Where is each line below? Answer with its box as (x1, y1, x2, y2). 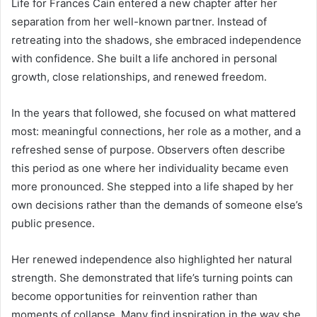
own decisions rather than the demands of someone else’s (11, 197, 303, 212)
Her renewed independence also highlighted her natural (11, 252, 292, 266)
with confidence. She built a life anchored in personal (11, 51, 277, 65)
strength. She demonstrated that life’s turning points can (11, 270, 293, 284)
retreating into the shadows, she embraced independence (11, 33, 301, 47)
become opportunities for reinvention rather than (11, 289, 258, 303)
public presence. (11, 216, 95, 230)
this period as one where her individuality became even (11, 161, 289, 175)
